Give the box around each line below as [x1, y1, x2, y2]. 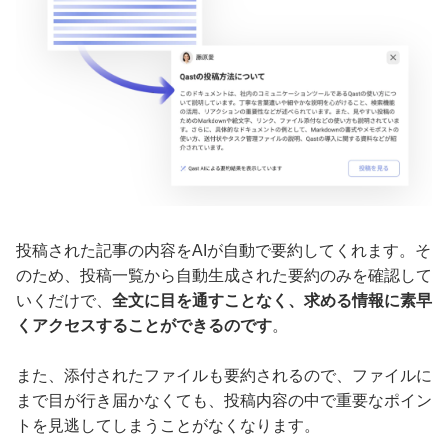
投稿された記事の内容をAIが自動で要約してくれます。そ [16, 242, 431, 260]
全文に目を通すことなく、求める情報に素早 [112, 292, 432, 310]
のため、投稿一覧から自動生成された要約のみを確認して [16, 267, 432, 285]
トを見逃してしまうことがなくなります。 [16, 417, 320, 435]
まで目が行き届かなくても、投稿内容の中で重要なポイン [16, 392, 432, 410]
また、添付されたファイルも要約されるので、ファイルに [16, 367, 432, 385]
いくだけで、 [16, 292, 112, 310]
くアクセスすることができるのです [16, 317, 272, 335]
